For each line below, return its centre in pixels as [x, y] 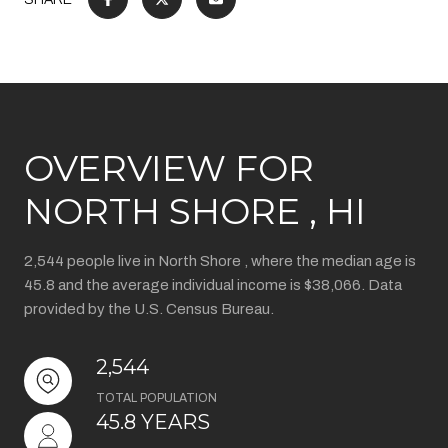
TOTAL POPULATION [156, 398]
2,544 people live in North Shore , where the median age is [220, 261]
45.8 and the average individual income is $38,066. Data [213, 285]
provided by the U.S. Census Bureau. [149, 309]
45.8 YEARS [153, 422]
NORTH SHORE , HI [195, 211]
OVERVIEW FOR [169, 168]
